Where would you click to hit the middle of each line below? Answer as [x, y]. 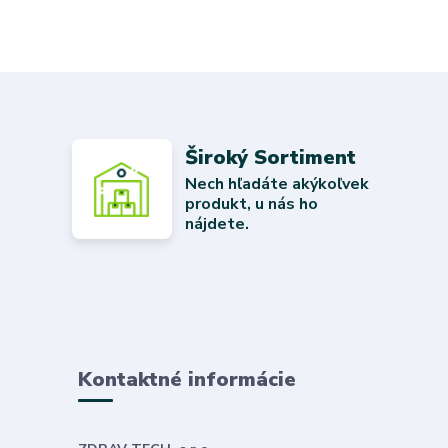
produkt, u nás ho [251, 203]
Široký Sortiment [270, 157]
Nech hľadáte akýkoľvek [276, 183]
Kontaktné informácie [186, 379]
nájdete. [216, 223]
